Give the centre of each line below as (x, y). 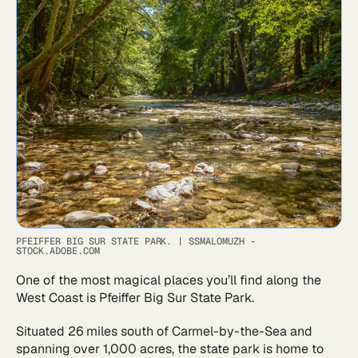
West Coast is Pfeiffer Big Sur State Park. (137, 297)
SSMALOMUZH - (223, 241)
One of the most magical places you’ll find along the (169, 280)
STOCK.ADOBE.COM (58, 251)
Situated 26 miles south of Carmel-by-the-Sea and (164, 331)
